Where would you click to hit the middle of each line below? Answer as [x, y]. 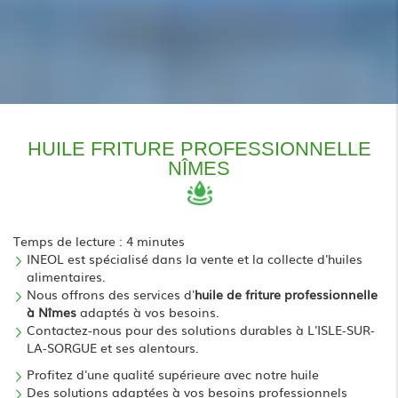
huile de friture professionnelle [286, 294]
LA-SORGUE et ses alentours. [113, 347]
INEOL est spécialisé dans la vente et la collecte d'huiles [195, 258]
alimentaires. [66, 276]
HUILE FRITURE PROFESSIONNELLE [199, 148]
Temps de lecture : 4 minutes [99, 240]
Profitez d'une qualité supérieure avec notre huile [173, 374]
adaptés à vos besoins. [148, 311]
